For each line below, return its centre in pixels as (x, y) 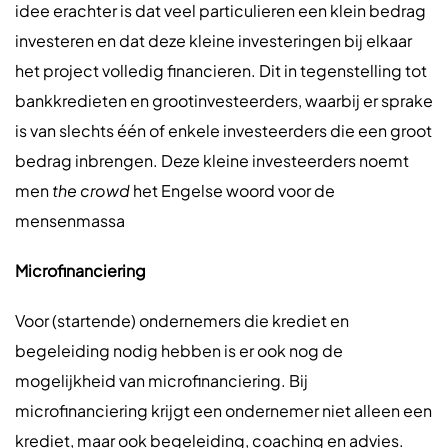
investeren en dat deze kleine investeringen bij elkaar (213, 40)
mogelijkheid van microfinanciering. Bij (161, 380)
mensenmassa (70, 220)
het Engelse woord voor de (232, 190)
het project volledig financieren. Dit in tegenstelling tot (221, 70)
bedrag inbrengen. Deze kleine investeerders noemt (212, 160)
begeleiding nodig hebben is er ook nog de (179, 350)
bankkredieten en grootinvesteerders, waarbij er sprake (224, 100)
